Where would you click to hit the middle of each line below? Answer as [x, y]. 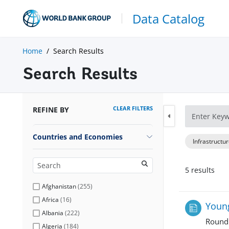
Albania [53, 213]
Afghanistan [59, 186]
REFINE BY [51, 109]
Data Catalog [168, 18]
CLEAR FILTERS [133, 108]
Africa [50, 199]
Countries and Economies [78, 136]
